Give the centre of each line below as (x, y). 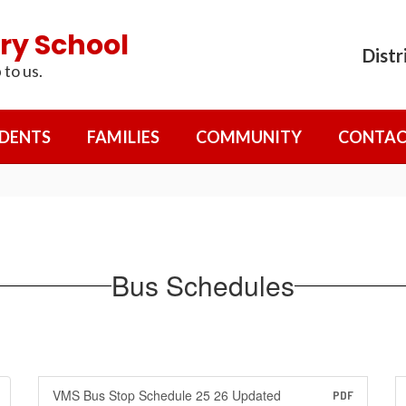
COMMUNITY (249, 137)
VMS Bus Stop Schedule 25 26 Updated (166, 395)
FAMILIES (123, 137)
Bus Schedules (203, 285)
